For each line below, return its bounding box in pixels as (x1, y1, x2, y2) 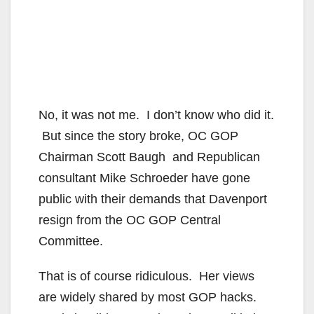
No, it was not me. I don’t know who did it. (39, 107, 274, 122)
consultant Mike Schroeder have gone (39, 170, 250, 185)
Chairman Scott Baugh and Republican (39, 149, 260, 164)
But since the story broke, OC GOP (39, 128, 238, 143)
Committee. (39, 233, 103, 248)
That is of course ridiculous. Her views (39, 268, 254, 283)
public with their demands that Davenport (39, 191, 267, 206)
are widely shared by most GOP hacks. (39, 289, 257, 304)
